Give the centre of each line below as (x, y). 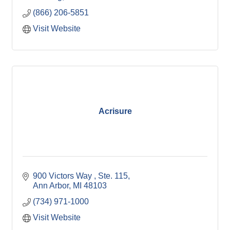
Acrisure (115, 111)
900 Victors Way (63, 176)
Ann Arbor (51, 186)
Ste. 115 (113, 176)
